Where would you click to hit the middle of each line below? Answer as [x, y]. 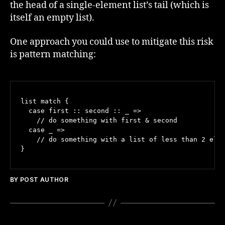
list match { [45, 101]
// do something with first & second [99, 120]
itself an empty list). [52, 18]
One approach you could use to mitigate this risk [112, 42]
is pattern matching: [53, 54]
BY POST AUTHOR [39, 179]
